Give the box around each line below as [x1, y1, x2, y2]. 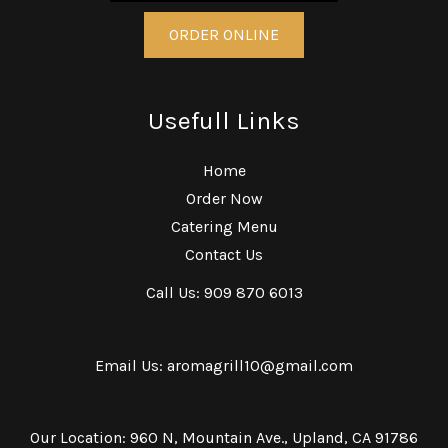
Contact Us [185, 244, 263, 264]
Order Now [185, 188, 263, 208]
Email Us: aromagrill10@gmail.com [95, 355, 353, 375]
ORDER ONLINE [169, 24, 279, 44]
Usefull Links [148, 106, 300, 136]
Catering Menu [170, 216, 278, 236]
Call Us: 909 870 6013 [145, 282, 303, 302]
